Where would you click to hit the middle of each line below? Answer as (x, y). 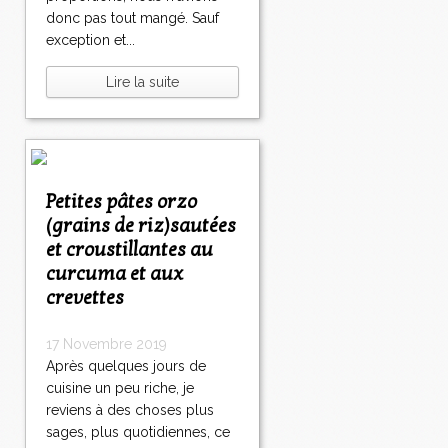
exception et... (90, 40)
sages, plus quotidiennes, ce (138, 432)
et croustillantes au (129, 250)
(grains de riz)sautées (141, 226)
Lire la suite (142, 82)
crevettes (85, 298)
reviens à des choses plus (130, 410)
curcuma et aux (114, 274)
